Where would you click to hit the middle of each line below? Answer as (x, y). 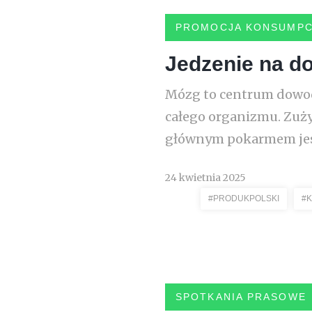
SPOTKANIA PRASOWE (241, 297)
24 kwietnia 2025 (205, 178)
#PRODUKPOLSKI (244, 198)
